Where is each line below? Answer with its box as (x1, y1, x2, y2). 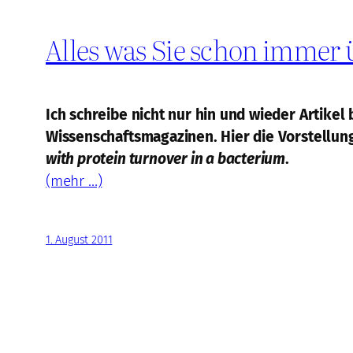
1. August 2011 (46, 232, 113, 247)
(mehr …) (46, 172, 102, 191)
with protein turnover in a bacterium (46, 150, 286, 169)
